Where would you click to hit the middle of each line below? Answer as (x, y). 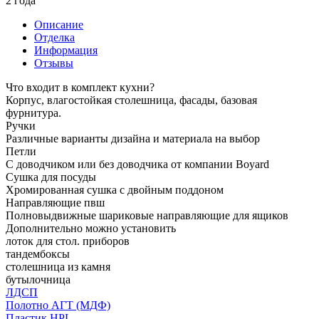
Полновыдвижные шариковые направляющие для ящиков (147, 215)
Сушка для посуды (51, 177)
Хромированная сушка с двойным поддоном (115, 189)
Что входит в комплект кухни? (80, 87)
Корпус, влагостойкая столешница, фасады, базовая (131, 100)
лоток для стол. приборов (68, 241)
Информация (66, 50)
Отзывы (54, 63)
